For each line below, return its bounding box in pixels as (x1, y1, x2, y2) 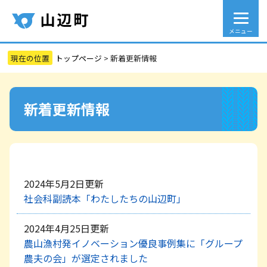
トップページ (55, 52, 103, 64)
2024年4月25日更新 (24, 221, 109, 235)
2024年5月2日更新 (24, 176, 104, 191)
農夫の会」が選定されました (24, 250, 148, 265)
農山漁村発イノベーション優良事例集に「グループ (24, 235, 243, 250)
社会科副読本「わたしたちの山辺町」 (24, 191, 186, 206)
